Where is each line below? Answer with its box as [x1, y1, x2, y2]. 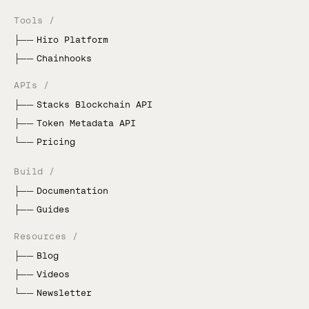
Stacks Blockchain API [36, 99, 152, 110]
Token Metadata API [36, 117, 136, 128]
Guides [36, 203, 70, 215]
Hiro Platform [36, 34, 108, 45]
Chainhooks [36, 52, 92, 63]
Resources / [14, 230, 79, 241]
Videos [36, 268, 70, 279]
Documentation [36, 185, 108, 196]
